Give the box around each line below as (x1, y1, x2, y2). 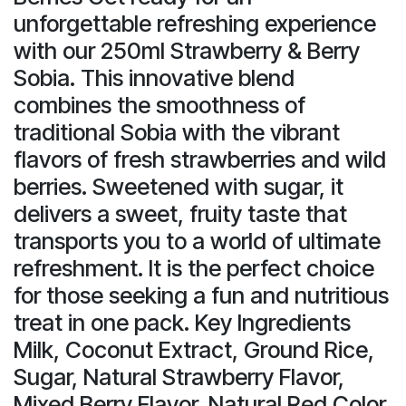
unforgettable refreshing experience (14, 9, 376, 37)
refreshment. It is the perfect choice (14, 254, 374, 282)
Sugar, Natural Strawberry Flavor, (14, 362, 344, 391)
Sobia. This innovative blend (14, 63, 295, 92)
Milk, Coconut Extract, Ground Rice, (14, 335, 374, 363)
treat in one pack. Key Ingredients (14, 308, 351, 336)
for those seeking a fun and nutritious (14, 281, 389, 309)
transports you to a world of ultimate (14, 227, 381, 255)
